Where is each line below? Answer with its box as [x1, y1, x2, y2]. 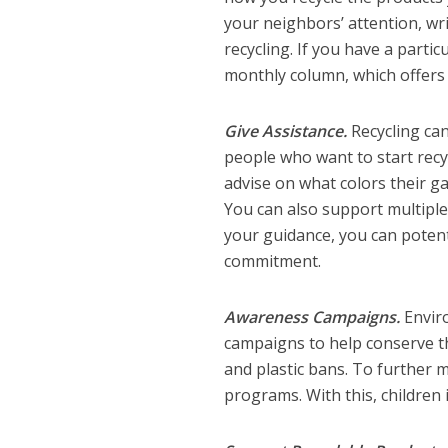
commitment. [224, 250, 322, 272]
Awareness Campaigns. [224, 306, 405, 328]
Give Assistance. [224, 120, 352, 142]
